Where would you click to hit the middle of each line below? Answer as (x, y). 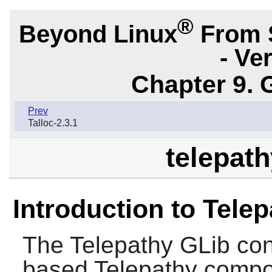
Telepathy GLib (150, 245)
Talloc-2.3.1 (53, 123)
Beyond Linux (98, 34)
